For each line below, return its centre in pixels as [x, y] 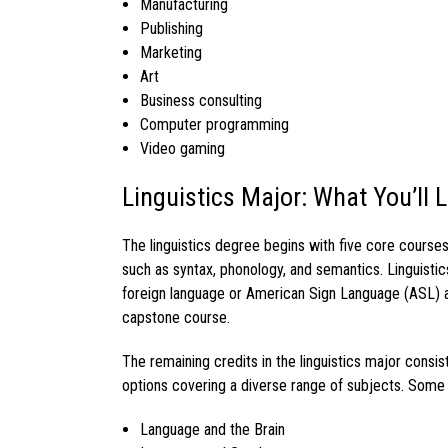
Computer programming [214, 125]
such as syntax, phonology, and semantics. [252, 270]
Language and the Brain [212, 430]
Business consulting [200, 101]
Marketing [170, 53]
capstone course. [176, 318]
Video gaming [182, 149]
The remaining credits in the [209, 362]
